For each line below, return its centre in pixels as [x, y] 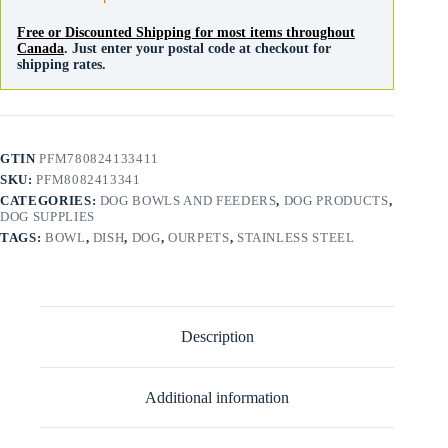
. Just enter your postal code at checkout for [197, 49]
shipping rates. [61, 65]
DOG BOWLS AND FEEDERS [188, 201]
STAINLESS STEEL [295, 238]
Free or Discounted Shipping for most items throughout [186, 33]
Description [217, 337]
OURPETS [199, 238]
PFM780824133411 [99, 159]
